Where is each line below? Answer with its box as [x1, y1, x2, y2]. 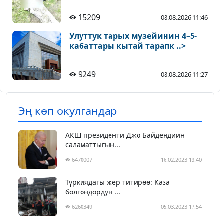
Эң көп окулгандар [18, 104, 117, 118]
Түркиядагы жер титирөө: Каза [65, 177, 170, 187]
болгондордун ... [65, 187, 120, 197]
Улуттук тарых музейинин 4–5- [69, 30, 197, 42]
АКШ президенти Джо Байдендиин [65, 130, 185, 140]
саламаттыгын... [65, 140, 120, 150]
